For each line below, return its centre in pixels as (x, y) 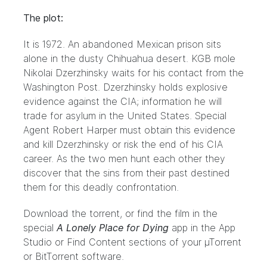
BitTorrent (57, 256)
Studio (38, 242)
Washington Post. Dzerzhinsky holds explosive (125, 87)
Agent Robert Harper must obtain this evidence (129, 130)
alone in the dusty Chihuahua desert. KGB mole (129, 58)
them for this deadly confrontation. (101, 187)
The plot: (43, 18)
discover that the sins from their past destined (127, 173)
